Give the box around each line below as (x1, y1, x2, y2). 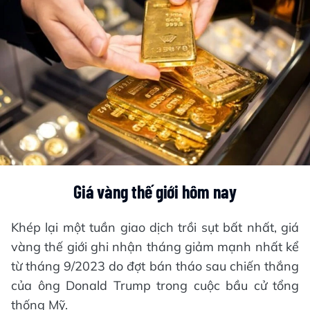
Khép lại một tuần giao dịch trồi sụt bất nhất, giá (11, 219, 299, 236)
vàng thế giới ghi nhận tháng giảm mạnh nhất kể (11, 239, 299, 255)
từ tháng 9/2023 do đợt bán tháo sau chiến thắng (11, 258, 299, 275)
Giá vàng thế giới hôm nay (73, 181, 237, 203)
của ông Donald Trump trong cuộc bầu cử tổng (11, 277, 299, 294)
